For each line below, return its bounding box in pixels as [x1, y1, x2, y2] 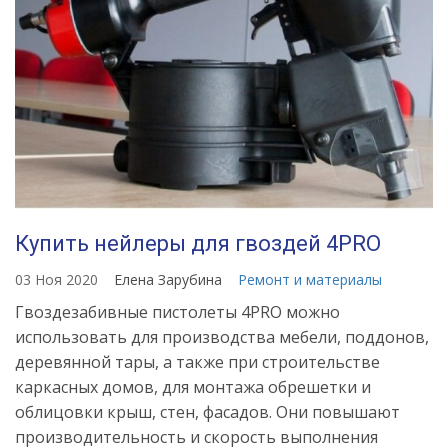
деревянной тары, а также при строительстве [15, 350, 380, 373]
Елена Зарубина [114, 269, 226, 289]
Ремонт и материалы [238, 269, 382, 289]
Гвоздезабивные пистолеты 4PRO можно [15, 300, 340, 323]
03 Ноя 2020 [15, 269, 98, 289]
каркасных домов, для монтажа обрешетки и [15, 375, 371, 398]
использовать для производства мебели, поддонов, [15, 325, 429, 348]
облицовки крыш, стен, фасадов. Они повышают [15, 400, 400, 423]
